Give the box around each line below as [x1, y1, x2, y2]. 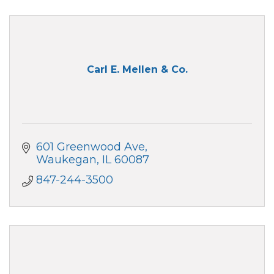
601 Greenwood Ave [35, 139, 145, 154]
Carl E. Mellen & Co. [86, 64, 188, 76]
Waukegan [35, 152, 97, 166]
